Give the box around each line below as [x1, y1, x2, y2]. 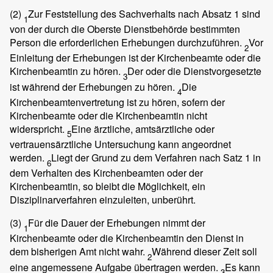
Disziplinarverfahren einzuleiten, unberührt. [10, 193, 196, 207]
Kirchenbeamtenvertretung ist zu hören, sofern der [10, 94, 225, 109]
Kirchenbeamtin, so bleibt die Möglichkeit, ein [10, 179, 205, 194]
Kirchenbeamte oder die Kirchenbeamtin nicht [10, 108, 207, 122]
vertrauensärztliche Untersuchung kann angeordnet [10, 137, 231, 152]
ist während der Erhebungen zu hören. [10, 79, 177, 94]
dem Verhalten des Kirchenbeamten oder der [10, 166, 203, 180]
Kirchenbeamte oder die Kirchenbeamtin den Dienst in [10, 231, 244, 246]
